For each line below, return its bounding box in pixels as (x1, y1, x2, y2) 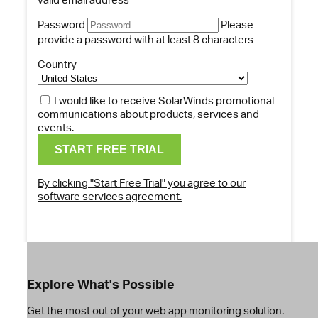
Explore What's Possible (27, 275, 175, 292)
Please (221, 18, 253, 32)
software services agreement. (38, 190, 182, 204)
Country (38, 57, 77, 72)
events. (38, 121, 74, 135)
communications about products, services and (38, 107, 259, 121)
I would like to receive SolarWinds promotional (54, 94, 274, 108)
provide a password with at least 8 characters (38, 33, 253, 47)
